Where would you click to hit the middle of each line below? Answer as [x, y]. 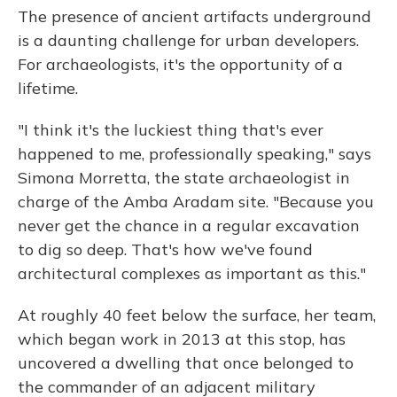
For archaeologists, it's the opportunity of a [180, 64]
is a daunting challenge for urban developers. [188, 40]
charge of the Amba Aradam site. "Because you [196, 202]
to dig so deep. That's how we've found [165, 249]
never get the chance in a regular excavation [189, 226]
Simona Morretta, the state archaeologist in [184, 178]
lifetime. [48, 88]
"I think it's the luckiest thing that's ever [171, 130]
